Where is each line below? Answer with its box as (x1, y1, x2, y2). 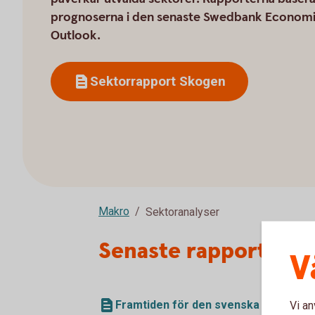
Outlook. (51, 27, 101, 44)
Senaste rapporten (98, 236, 292, 266)
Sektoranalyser (146, 205, 219, 219)
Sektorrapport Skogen (90, 73, 226, 89)
